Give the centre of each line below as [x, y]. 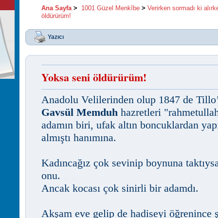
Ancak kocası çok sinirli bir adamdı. [120, 188]
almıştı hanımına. [79, 137]
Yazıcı [56, 37]
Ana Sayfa [56, 8]
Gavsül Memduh [80, 112]
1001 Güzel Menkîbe [110, 8]
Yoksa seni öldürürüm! [94, 77]
